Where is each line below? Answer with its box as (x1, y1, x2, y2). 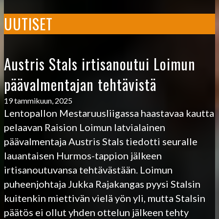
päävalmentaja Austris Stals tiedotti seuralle (4, 135, 197, 147)
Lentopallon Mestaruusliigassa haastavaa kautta (4, 107, 214, 119)
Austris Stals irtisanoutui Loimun (4, 52, 196, 75)
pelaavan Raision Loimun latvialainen (4, 121, 165, 133)
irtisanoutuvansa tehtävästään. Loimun (4, 163, 173, 175)
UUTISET (4, 12, 53, 35)
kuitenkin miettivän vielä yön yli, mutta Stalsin (4, 192, 205, 204)
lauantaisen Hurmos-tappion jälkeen (4, 149, 162, 161)
